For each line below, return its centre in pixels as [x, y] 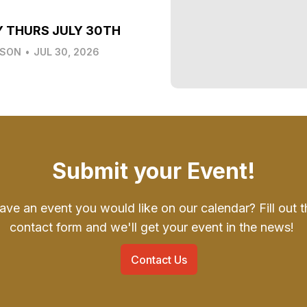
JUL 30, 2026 [66, 51]
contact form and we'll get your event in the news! [153, 227]
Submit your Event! [153, 171]
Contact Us [159, 259]
